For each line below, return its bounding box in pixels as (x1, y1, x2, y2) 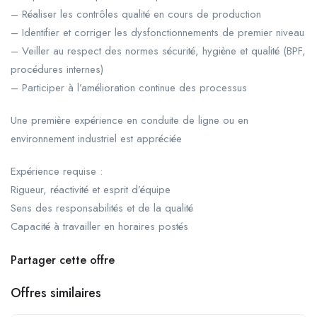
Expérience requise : (11, 163, 103, 179)
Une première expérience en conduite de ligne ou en (11, 112, 248, 128)
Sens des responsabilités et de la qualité (11, 200, 193, 216)
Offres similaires (11, 283, 101, 302)
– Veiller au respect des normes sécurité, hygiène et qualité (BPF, (11, 42, 306, 59)
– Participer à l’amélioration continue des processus (11, 79, 247, 96)
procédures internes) (11, 61, 103, 77)
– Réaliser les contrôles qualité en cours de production (11, 6, 261, 22)
